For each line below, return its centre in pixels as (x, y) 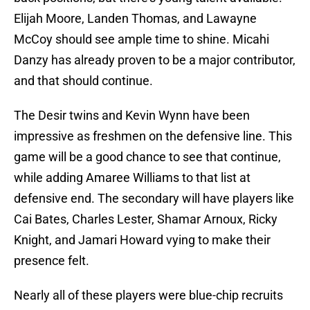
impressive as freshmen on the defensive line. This (153, 136)
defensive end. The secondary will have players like (154, 199)
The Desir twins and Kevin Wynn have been (132, 116)
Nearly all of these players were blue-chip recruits (148, 295)
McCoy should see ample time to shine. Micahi (142, 39)
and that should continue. (83, 81)
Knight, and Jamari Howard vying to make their (142, 240)
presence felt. (52, 261)
